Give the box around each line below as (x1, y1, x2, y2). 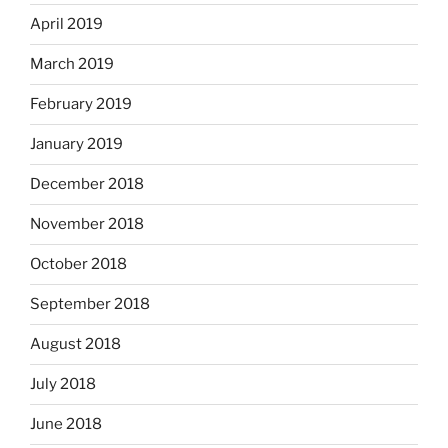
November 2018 (30, 215, 144, 234)
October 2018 (30, 255, 127, 274)
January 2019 (30, 135, 123, 154)
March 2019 (30, 55, 114, 74)
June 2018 (30, 415, 102, 434)
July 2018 (30, 375, 96, 394)
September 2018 (30, 295, 150, 314)
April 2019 (30, 15, 103, 34)
